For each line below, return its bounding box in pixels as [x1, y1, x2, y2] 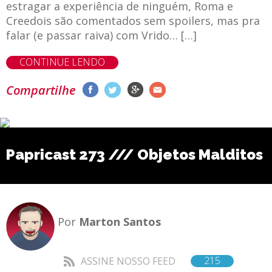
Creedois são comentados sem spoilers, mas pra [6, 13, 260, 28]
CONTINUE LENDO [19, 55, 105, 69]
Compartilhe [6, 81, 76, 98]
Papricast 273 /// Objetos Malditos [6, 145, 263, 163]
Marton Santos [79, 214, 161, 229]
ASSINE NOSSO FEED [81, 254, 175, 268]
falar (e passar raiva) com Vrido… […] [6, 27, 197, 42]
